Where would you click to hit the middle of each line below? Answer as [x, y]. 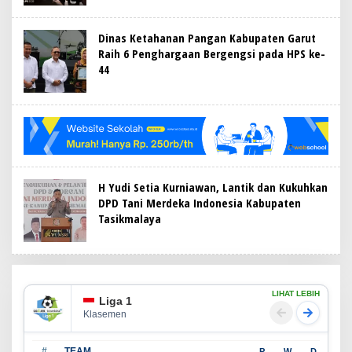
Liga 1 [115, 301]
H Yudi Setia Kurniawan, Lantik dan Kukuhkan [213, 187]
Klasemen [105, 315]
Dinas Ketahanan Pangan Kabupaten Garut [207, 37]
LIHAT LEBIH [296, 293]
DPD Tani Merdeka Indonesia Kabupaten [200, 202]
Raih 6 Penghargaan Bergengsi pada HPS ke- [212, 53]
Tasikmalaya [130, 218]
